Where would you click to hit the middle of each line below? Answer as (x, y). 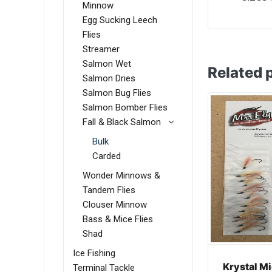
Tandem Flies (109, 190)
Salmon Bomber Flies (125, 108)
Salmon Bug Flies (117, 93)
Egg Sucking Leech (120, 20)
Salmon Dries (109, 79)
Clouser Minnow (115, 205)
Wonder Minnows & (121, 176)
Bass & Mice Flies (118, 219)
